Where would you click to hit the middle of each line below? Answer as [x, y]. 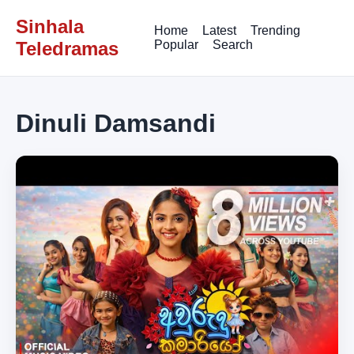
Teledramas [67, 49]
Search [233, 45]
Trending [276, 30]
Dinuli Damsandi [116, 124]
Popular [177, 45]
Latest [220, 30]
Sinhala [50, 26]
